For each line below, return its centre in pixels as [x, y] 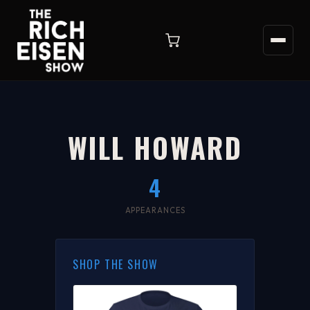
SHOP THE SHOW [116, 264]
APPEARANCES [155, 210]
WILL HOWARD [155, 147]
